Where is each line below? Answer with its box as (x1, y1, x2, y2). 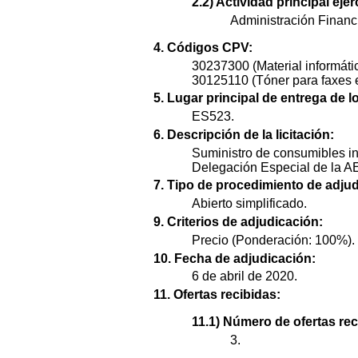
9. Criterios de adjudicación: (153, 215, 323, 229)
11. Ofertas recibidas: (153, 288, 280, 302)
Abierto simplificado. (192, 197, 307, 211)
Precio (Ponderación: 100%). (192, 233, 355, 247)
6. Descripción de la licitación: (153, 127, 334, 141)
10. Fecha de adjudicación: (153, 251, 316, 265)
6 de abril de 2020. (192, 269, 297, 284)
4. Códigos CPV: (153, 40, 253, 54)
